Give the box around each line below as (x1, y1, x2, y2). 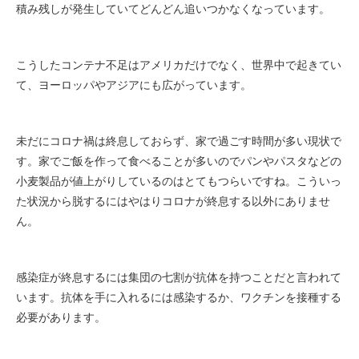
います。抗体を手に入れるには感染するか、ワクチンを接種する (16, 289, 341, 305)
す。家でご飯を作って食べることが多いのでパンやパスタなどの (16, 153, 341, 168)
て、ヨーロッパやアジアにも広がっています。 (16, 77, 252, 92)
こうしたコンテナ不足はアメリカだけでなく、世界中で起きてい (16, 57, 341, 72)
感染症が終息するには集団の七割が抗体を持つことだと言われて (16, 269, 341, 284)
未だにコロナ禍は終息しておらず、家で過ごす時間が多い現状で (16, 133, 341, 148)
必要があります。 (16, 309, 106, 325)
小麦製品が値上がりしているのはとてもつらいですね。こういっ (16, 173, 341, 188)
